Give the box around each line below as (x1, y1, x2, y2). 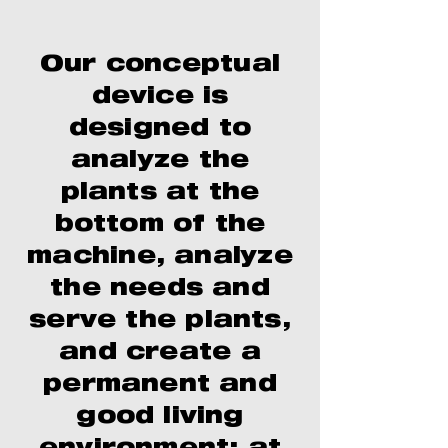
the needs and (50, 279, 270, 301)
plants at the (60, 183, 260, 205)
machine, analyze (27, 247, 293, 269)
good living (76, 407, 244, 429)
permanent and (43, 375, 277, 397)
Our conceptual (39, 55, 281, 77)
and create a (59, 343, 261, 365)
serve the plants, (29, 311, 291, 333)
